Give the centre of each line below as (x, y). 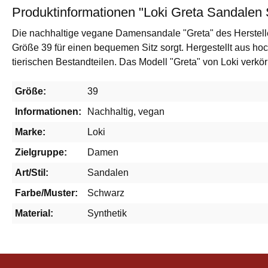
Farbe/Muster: (46, 193)
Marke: (30, 132)
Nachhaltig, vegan (126, 112)
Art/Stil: (32, 173)
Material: (34, 213)
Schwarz (106, 193)
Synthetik (107, 213)
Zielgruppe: (41, 152)
